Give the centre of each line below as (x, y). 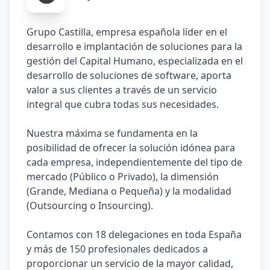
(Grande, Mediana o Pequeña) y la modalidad (129, 191)
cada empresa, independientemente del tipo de (134, 162)
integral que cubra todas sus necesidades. (123, 104)
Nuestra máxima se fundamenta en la (112, 133)
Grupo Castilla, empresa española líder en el (127, 32)
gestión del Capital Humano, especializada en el (135, 61)
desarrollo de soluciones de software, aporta (129, 75)
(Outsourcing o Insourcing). (90, 206)
